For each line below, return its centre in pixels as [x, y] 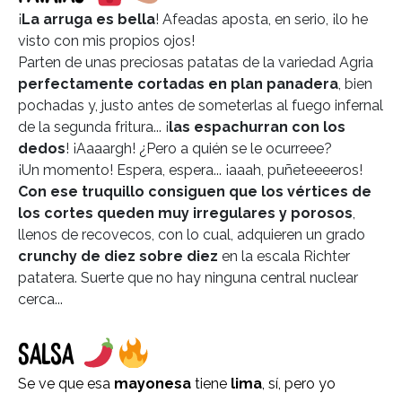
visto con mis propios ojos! [106, 41]
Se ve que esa [66, 383]
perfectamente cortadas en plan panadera [178, 84]
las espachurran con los [257, 127]
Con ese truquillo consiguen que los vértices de [195, 192]
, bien [355, 84]
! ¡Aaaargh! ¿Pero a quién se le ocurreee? [199, 149]
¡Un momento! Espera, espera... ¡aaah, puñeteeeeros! [190, 170]
